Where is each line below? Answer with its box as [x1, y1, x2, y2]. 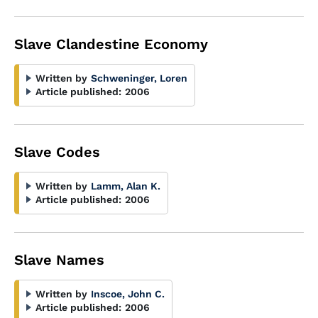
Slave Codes [14, 143, 100, 160]
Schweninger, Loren [91, 72, 187, 84]
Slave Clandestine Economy [14, 35, 208, 53]
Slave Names [14, 251, 104, 268]
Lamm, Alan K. [91, 180, 160, 192]
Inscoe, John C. [91, 288, 165, 300]
